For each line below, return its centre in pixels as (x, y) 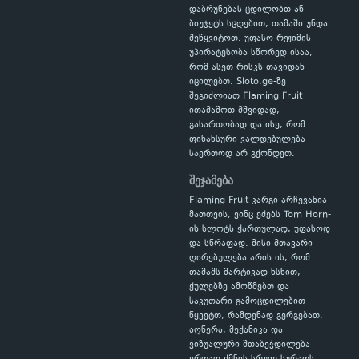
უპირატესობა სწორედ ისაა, (251, 53)
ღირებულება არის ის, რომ (250, 258)
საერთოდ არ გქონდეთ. (242, 154)
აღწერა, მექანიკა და (236, 331)
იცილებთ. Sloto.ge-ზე (238, 82)
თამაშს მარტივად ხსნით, (245, 273)
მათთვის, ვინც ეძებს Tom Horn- (260, 215)
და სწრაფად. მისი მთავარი (251, 244)
